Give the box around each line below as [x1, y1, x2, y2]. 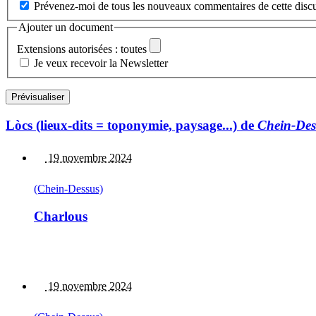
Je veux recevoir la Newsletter [34, 56, 168, 69]
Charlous [34, 208, 87, 224]
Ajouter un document [18, 21, 113, 34]
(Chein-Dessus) [34, 183, 103, 195]
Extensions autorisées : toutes [17, 42, 147, 55]
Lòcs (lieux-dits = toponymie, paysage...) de [6, 117, 257, 133]
